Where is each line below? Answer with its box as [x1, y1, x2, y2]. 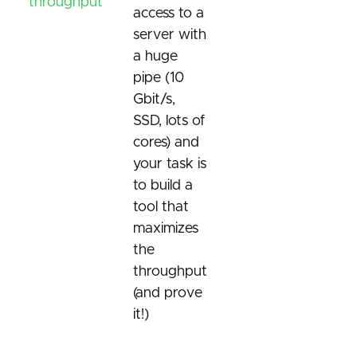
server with [133, 28, 206, 43]
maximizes [133, 222, 198, 237]
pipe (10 [133, 71, 184, 86]
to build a [133, 178, 193, 194]
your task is [133, 157, 206, 172]
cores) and [133, 135, 199, 151]
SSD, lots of [133, 114, 205, 129]
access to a [133, 6, 204, 22]
